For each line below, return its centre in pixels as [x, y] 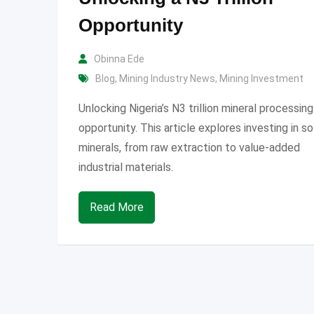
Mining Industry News [167, 78]
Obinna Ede [119, 59]
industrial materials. [126, 167]
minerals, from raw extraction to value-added [189, 147]
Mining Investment [261, 78]
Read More [117, 207]
